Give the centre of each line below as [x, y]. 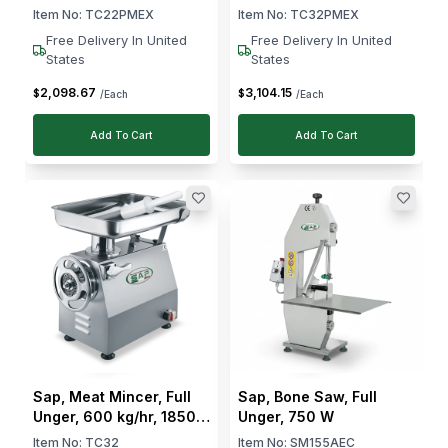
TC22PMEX [119, 15]
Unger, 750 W [286, 416]
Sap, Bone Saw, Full [307, 396]
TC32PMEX [324, 15]
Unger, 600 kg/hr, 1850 [114, 416]
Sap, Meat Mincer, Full [112, 396]
